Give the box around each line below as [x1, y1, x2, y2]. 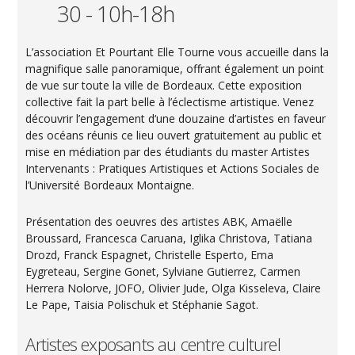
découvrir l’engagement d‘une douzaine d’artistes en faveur [25, 110, 326, 126]
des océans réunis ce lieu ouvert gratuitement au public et [25, 127, 323, 143]
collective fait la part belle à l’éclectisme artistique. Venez [25, 94, 315, 109]
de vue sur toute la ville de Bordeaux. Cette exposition [25, 77, 303, 93]
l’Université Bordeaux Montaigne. [25, 177, 195, 193]
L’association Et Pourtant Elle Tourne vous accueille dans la [25, 44, 330, 59]
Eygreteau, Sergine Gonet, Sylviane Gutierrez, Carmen [25, 263, 301, 279]
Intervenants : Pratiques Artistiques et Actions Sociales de [25, 160, 320, 176]
